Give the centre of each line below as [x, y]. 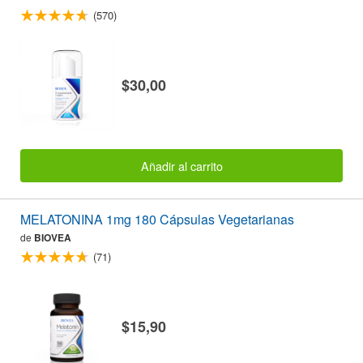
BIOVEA [53, 237]
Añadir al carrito [181, 165]
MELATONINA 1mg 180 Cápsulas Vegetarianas [157, 219]
